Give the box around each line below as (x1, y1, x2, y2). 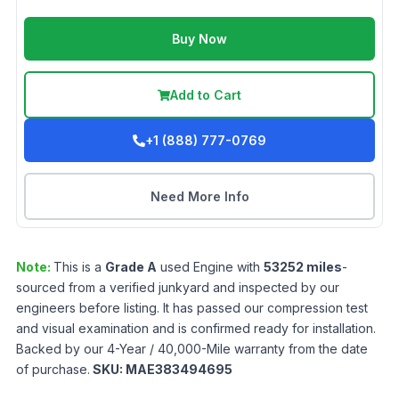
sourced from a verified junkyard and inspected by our (16, 280, 339, 295)
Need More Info (150, 189, 249, 204)
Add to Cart (170, 87, 241, 102)
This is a (53, 259, 105, 274)
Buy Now (172, 31, 227, 46)
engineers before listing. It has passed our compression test (16, 300, 368, 315)
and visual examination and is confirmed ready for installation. (16, 321, 376, 336)
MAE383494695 (126, 362, 232, 377)
